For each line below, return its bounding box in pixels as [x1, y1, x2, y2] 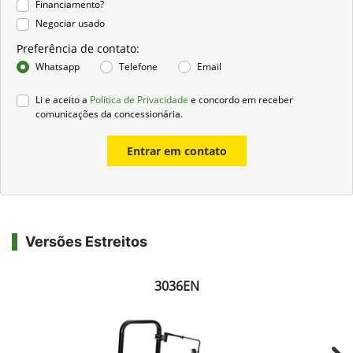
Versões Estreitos [25, 305, 147, 322]
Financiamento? [35, 69, 104, 84]
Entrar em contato [126, 215, 227, 231]
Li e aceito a [35, 165, 90, 179]
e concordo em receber [188, 165, 293, 179]
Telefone [119, 132, 158, 146]
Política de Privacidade [90, 165, 188, 179]
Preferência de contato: [17, 113, 139, 128]
